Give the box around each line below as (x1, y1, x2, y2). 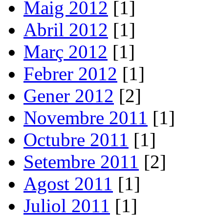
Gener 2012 (23, 85, 114, 106)
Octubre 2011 (23, 129, 129, 150)
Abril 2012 (23, 19, 108, 40)
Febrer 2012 (23, 63, 117, 84)
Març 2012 (23, 41, 108, 62)
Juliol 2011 (23, 195, 110, 216)
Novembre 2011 (23, 107, 148, 128)
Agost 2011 (23, 173, 113, 194)
